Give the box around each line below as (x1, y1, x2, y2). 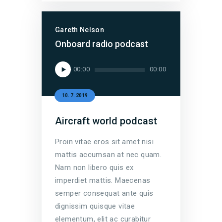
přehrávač (55, 70, 89, 80)
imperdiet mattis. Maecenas (55, 175, 151, 185)
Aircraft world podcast (55, 114, 157, 127)
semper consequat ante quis (55, 188, 154, 198)
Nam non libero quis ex (55, 163, 134, 172)
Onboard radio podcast (55, 39, 148, 50)
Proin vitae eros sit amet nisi (55, 137, 154, 146)
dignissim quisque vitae (55, 201, 135, 211)
